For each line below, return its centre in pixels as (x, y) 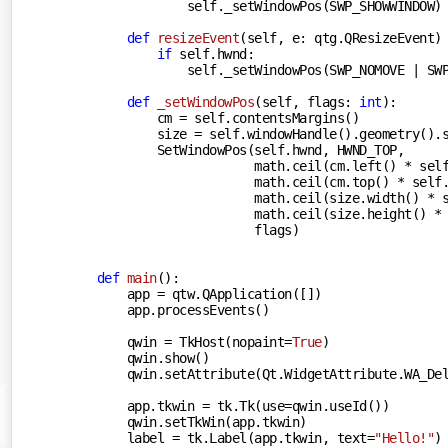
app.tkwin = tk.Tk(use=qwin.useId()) (243, 405)
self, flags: (310, 101)
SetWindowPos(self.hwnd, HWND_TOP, (250, 149)
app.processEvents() (183, 309)
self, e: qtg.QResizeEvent (340, 37)
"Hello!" (404, 437)
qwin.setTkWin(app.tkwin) (201, 421)
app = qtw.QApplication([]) (209, 293)
